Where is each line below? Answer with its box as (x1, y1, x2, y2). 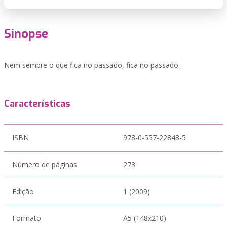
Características (4, 98, 70, 110)
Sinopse (4, 26, 48, 42)
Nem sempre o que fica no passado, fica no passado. (4, 60, 180, 70)
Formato (12, 213, 41, 223)
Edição (12, 186, 34, 196)
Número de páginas (12, 160, 77, 169)
